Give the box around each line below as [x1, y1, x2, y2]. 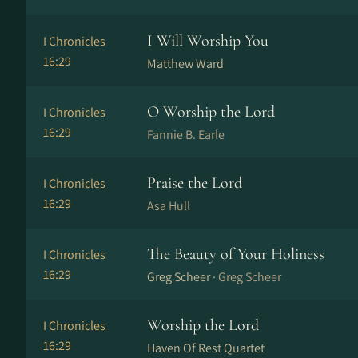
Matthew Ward [147, 55, 224, 72]
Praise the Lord [147, 173, 242, 193]
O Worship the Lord [147, 102, 275, 121]
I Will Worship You [147, 31, 268, 50]
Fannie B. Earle [147, 126, 225, 143]
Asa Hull [147, 197, 190, 214]
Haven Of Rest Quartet [147, 340, 265, 356]
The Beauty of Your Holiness [147, 245, 324, 264]
